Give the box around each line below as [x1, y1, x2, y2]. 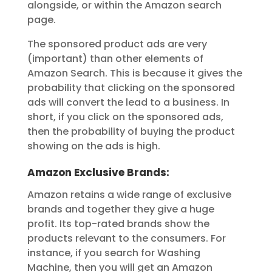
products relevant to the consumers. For [27, 231, 226, 246]
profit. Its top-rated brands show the [27, 217, 209, 231]
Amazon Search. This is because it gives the [27, 66, 242, 81]
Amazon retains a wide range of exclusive [27, 188, 231, 202]
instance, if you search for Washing [27, 246, 200, 260]
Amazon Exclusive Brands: [27, 165, 169, 180]
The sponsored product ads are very [27, 37, 207, 52]
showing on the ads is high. [27, 139, 160, 154]
